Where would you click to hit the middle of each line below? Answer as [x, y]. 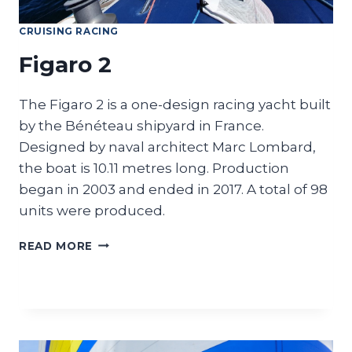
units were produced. [92, 210]
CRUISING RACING [69, 31]
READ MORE [56, 246]
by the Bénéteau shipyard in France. [141, 125]
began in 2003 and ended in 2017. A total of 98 [173, 189]
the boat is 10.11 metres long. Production [154, 168]
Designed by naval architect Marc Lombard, [167, 147]
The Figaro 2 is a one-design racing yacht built [175, 104]
